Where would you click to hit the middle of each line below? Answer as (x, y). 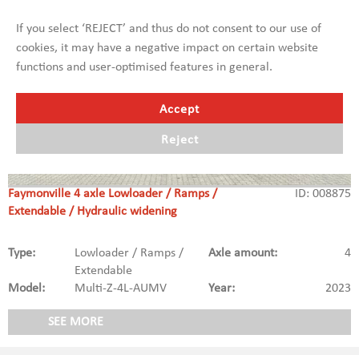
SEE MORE (76, 323)
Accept (179, 110)
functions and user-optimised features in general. (144, 68)
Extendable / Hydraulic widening (93, 212)
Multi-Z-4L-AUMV (121, 289)
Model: (26, 289)
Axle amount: (242, 254)
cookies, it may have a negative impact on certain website (167, 48)
